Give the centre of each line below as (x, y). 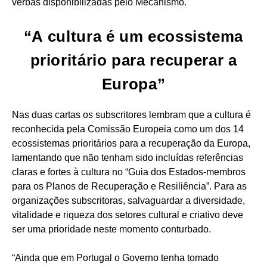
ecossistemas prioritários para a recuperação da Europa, (131, 144)
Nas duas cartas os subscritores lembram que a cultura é (131, 115)
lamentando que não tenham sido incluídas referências (128, 158)
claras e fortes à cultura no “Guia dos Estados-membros (129, 172)
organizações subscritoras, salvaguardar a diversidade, (128, 201)
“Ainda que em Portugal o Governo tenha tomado (115, 258)
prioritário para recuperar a (133, 60)
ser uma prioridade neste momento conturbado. (111, 229)
